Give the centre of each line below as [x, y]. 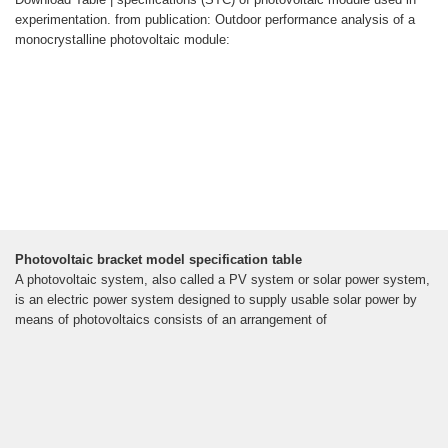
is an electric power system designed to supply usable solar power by [216, 300]
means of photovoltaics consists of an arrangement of [171, 320]
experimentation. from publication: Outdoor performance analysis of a [215, 20]
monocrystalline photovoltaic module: [122, 40]
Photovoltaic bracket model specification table [158, 260]
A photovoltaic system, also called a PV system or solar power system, [222, 280]
